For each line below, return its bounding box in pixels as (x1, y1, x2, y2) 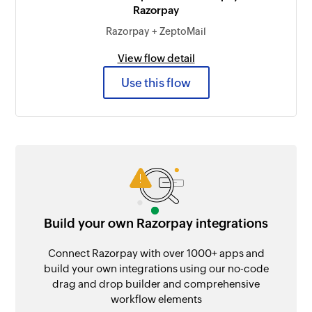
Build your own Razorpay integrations (44, 216, 268, 231)
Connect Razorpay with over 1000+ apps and (47, 247, 265, 260)
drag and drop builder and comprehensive (52, 278, 260, 290)
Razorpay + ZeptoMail (106, 26, 206, 38)
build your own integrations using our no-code (43, 263, 269, 275)
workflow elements (110, 293, 202, 306)
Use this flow (121, 75, 191, 90)
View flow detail (117, 52, 195, 65)
